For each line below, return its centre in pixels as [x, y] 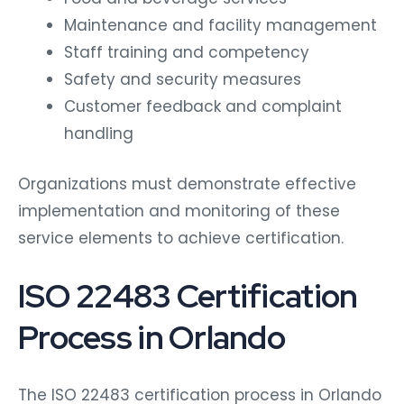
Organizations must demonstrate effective [187, 184]
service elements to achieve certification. [181, 238]
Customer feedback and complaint [203, 107]
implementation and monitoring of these [179, 211]
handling [99, 134]
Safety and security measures [183, 80]
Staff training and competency [187, 53]
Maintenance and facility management [220, 26]
